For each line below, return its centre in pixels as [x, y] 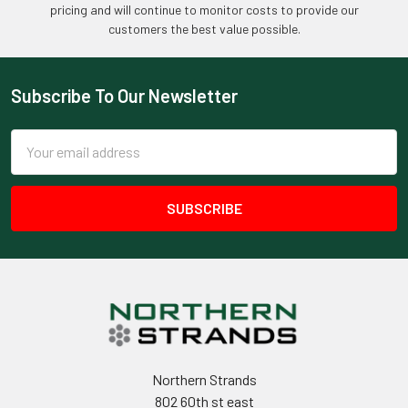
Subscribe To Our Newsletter [124, 95]
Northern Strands [204, 379]
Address [36, 161]
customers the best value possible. [204, 28]
